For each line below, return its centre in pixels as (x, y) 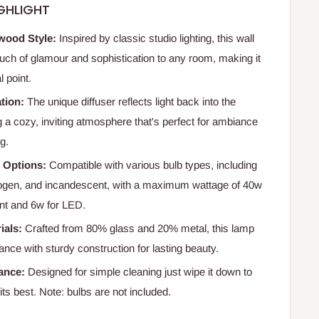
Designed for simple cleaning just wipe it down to (139, 272)
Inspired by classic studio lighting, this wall (156, 38)
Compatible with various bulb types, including (152, 165)
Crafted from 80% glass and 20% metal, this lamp (138, 229)
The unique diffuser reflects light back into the (130, 102)
